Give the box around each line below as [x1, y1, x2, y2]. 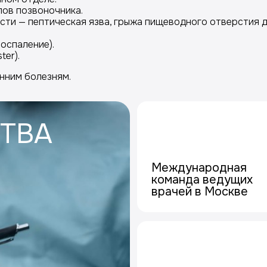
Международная [151, 160, 247, 175]
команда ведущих [151, 172, 253, 187]
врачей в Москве [151, 184, 249, 199]
